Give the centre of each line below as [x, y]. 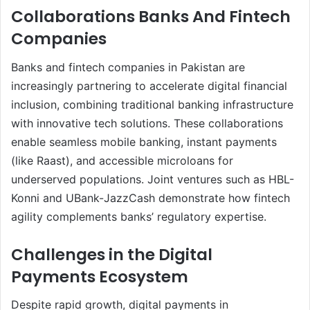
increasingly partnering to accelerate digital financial [149, 85]
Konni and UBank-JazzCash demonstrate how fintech [151, 198]
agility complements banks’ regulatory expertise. [139, 216]
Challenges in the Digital [112, 254]
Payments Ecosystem [100, 276]
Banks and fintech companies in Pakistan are [128, 67]
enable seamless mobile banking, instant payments [144, 142]
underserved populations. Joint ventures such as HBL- [153, 179]
